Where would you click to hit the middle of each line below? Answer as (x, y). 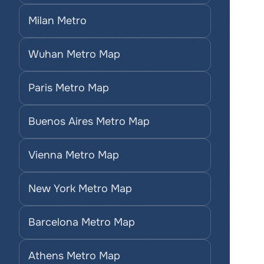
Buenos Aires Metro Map (89, 121)
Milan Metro (57, 21)
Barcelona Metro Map (82, 222)
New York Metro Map (80, 189)
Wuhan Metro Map (74, 54)
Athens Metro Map (74, 256)
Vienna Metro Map (74, 155)
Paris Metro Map (69, 88)
